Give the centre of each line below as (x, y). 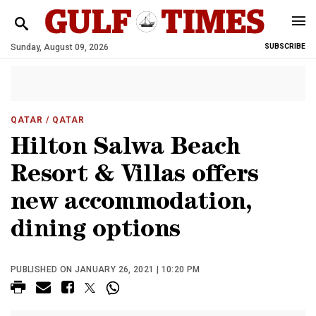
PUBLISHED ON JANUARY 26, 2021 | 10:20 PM (105, 269)
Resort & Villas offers (135, 177)
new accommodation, (132, 204)
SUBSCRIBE (285, 46)
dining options (96, 232)
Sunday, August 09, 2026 (60, 47)
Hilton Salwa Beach (126, 149)
